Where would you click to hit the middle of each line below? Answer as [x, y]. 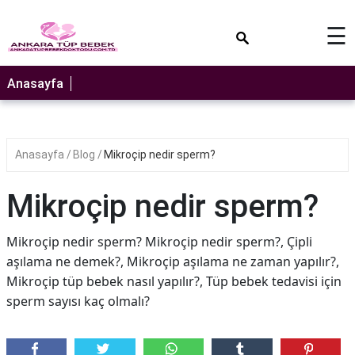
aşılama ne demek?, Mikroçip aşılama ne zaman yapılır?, [173, 261]
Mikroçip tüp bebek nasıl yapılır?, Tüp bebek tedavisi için [174, 281]
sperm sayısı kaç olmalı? [78, 301]
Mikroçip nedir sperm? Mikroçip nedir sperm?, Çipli [159, 242]
